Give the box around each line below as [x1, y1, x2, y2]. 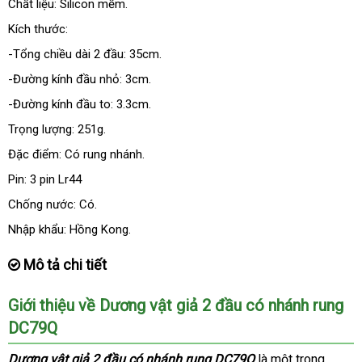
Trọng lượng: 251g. [8, 122, 106, 137]
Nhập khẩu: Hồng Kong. [8, 222, 131, 237]
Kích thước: [8, 22, 68, 36]
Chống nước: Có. [8, 197, 97, 212]
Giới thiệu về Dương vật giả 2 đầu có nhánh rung [8, 296, 343, 315]
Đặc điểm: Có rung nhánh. [8, 147, 145, 162]
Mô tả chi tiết [23, 256, 107, 273]
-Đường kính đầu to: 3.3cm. [8, 97, 151, 112]
